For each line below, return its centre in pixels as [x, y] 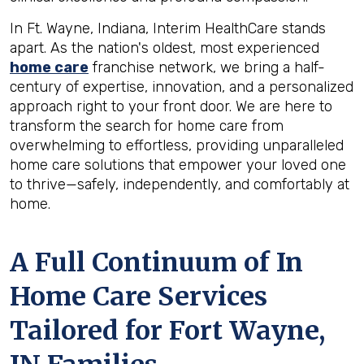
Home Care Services [139, 297]
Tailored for [89, 331]
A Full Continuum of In [156, 262]
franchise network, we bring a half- [207, 67]
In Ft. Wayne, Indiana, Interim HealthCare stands [168, 28]
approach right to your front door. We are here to [171, 106]
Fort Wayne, [247, 331]
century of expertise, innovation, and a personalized [182, 87]
